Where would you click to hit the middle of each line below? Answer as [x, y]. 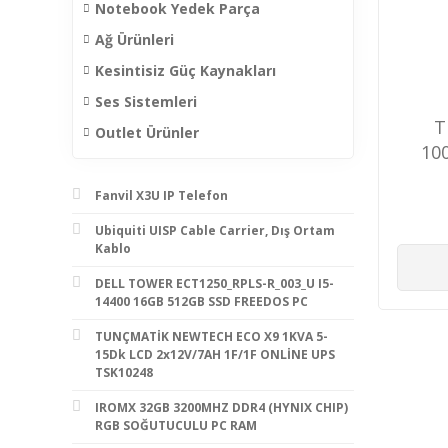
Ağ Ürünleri [134, 39]
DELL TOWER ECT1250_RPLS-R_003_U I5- [214, 283]
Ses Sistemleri [146, 101]
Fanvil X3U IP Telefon [161, 195]
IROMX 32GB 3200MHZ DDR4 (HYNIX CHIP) [221, 407]
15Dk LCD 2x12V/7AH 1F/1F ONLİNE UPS [215, 354]
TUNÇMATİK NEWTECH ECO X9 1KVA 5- [211, 336]
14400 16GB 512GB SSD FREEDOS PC [201, 301]
